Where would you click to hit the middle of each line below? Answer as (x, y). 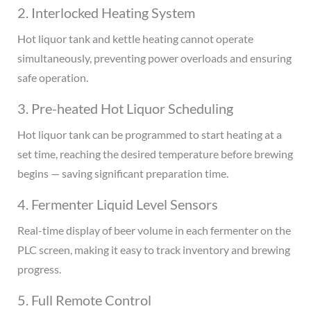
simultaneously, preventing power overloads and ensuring (154, 58)
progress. (39, 269)
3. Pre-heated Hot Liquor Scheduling (125, 109)
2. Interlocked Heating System (106, 13)
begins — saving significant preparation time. (123, 174)
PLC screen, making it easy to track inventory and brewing (153, 250)
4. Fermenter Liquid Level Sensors (117, 204)
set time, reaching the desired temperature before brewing (155, 154)
